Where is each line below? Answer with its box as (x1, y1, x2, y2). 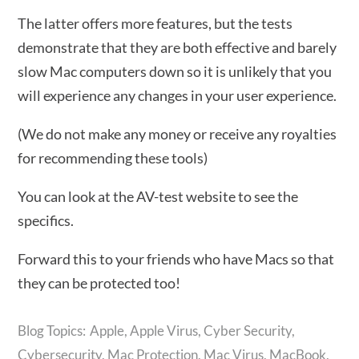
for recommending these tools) (18, 149, 208, 167)
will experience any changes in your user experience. (18, 87, 337, 104)
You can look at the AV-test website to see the (18, 188, 299, 205)
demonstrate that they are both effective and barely (18, 38, 337, 56)
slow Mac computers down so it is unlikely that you (18, 63, 333, 80)
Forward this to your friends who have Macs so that (18, 250, 335, 268)
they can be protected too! (18, 274, 181, 292)
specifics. (18, 212, 75, 229)
